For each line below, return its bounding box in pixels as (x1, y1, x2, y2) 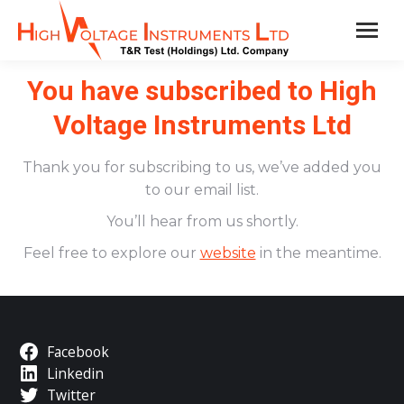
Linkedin (46, 363, 104, 383)
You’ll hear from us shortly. (106, 213, 298, 230)
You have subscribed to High (27, 75, 377, 106)
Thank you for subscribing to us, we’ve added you (23, 159, 381, 176)
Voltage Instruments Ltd (52, 109, 352, 141)
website (199, 244, 256, 262)
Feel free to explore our (23, 244, 200, 262)
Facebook (46, 342, 109, 362)
